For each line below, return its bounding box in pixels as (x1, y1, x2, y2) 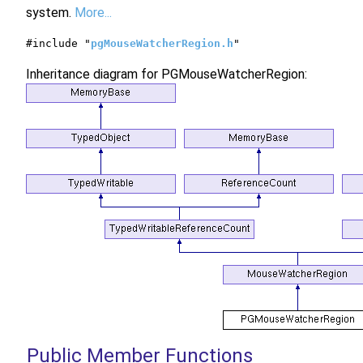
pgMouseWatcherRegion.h (91, 37, 233, 49)
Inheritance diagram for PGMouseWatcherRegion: (26, 66, 307, 82)
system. (26, 5, 75, 20)
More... (75, 5, 112, 20)
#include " (26, 37, 91, 49)
